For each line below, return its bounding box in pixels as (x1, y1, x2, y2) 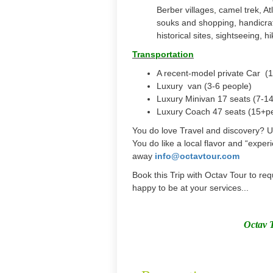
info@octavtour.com (155, 151, 239, 161)
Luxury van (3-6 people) (157, 81, 252, 91)
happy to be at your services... (132, 183, 249, 193)
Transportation (132, 49, 194, 59)
